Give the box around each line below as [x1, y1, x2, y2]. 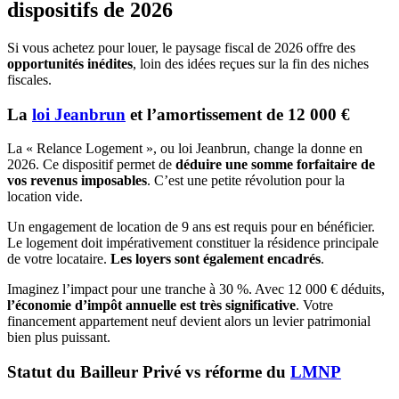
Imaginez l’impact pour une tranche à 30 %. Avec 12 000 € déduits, [7, 281, 385, 297]
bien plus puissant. [7, 330, 110, 346]
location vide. [7, 189, 83, 205]
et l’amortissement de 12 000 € [126, 104, 350, 124]
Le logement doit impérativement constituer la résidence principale [7, 235, 379, 251]
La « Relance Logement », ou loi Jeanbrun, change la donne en [7, 141, 362, 157]
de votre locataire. [7, 251, 110, 267]
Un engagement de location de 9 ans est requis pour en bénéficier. [7, 219, 375, 235]
